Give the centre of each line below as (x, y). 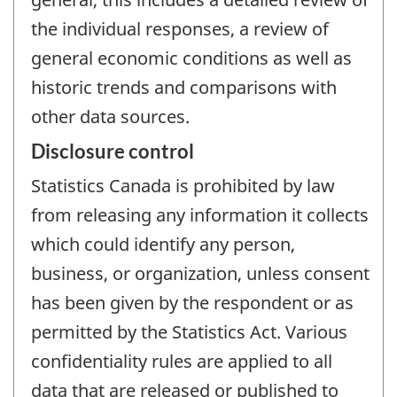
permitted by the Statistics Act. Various (189, 332)
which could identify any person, (163, 245)
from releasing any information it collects (200, 215)
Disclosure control (113, 152)
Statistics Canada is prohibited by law (183, 186)
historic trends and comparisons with (184, 87)
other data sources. (110, 116)
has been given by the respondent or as (192, 303)
